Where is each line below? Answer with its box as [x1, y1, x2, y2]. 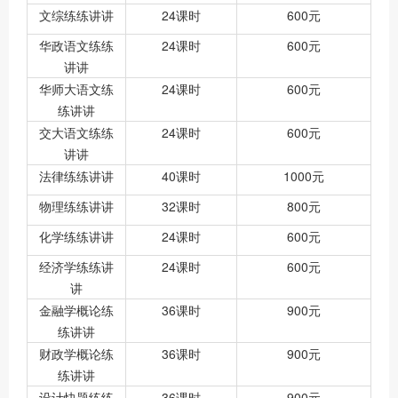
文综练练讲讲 [39, 6, 114, 25]
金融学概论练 [39, 301, 114, 320]
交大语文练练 [39, 123, 114, 142]
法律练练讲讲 [39, 167, 114, 186]
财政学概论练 [39, 345, 114, 363]
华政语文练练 [39, 36, 114, 55]
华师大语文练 [39, 80, 114, 99]
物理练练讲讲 [39, 197, 114, 216]
